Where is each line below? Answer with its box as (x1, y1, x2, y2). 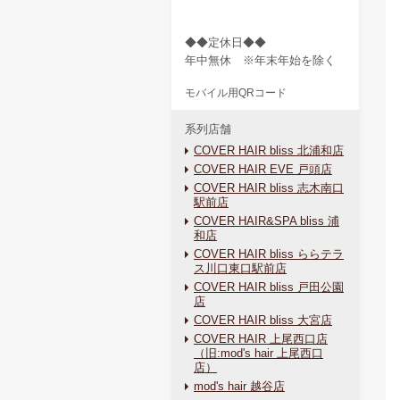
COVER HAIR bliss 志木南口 (194, 181, 344, 195)
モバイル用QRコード (185, 87, 287, 99)
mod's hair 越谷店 (194, 379, 285, 393)
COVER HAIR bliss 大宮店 (194, 313, 332, 327)
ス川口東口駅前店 (194, 262, 287, 275)
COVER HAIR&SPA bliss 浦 (194, 214, 339, 228)
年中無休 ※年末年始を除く (185, 54, 336, 67)
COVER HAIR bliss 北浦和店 (194, 144, 344, 157)
